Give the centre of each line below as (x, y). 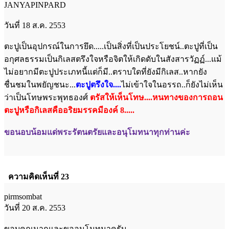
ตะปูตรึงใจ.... (98, 84)
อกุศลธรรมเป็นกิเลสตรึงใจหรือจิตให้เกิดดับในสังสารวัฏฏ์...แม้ (113, 59)
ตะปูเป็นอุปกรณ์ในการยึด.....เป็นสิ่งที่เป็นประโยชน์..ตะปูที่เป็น (111, 46)
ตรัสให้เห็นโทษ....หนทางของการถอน (156, 97)
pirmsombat (23, 196)
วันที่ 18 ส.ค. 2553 (35, 25)
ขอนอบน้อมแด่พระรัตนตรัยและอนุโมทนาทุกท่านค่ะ (97, 132)
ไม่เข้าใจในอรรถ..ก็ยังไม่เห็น (172, 84)
